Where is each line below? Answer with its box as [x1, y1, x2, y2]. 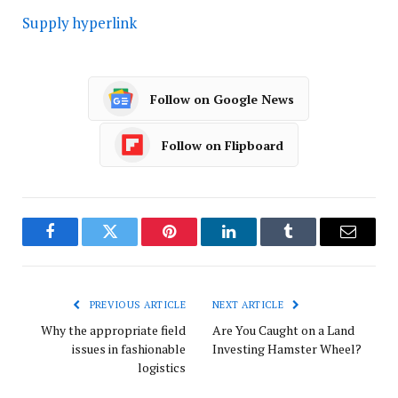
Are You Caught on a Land [212, 322, 354, 339]
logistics [138, 359, 186, 377]
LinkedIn [227, 236, 286, 253]
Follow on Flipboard [162, 136, 283, 154]
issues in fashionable [72, 340, 186, 358]
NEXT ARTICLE [212, 298, 287, 312]
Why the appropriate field [41, 322, 186, 339]
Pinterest [168, 236, 224, 253]
